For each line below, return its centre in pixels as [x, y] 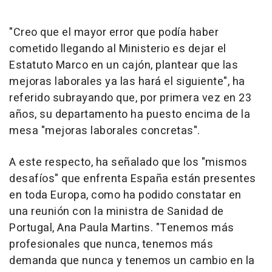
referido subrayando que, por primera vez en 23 [130, 98]
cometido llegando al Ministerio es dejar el [118, 49]
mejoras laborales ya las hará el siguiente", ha [127, 82]
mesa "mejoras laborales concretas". [105, 131]
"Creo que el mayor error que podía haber [114, 33]
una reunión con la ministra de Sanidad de [117, 212]
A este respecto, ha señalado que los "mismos [128, 163]
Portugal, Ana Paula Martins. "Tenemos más [122, 228]
